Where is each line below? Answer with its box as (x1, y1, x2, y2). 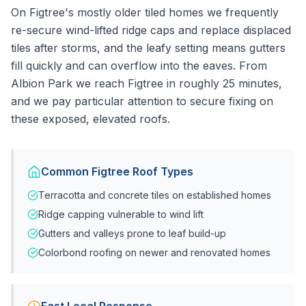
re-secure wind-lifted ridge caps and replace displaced (11, 23, 291, 37)
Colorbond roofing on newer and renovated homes (38, 247, 270, 258)
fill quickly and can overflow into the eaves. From (11, 59, 267, 72)
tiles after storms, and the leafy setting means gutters (11, 41, 286, 55)
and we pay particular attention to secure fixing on (11, 94, 273, 108)
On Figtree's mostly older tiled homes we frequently (11, 5, 279, 19)
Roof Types (130, 165, 193, 178)
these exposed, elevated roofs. (11, 112, 170, 126)
